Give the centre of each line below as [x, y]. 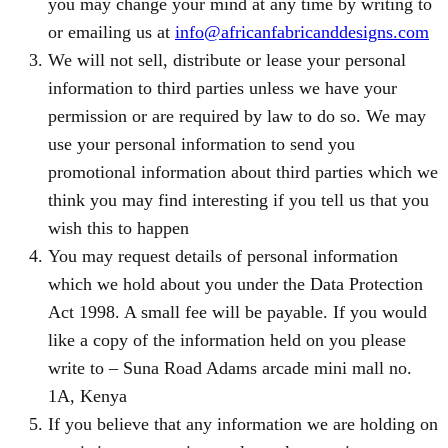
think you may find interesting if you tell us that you [238, 200]
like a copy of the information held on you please [227, 340]
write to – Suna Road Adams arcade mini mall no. [230, 368]
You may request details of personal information [223, 256]
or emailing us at [111, 32]
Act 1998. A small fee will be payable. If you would [237, 312]
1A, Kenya [87, 396]
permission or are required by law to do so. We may [237, 116]
